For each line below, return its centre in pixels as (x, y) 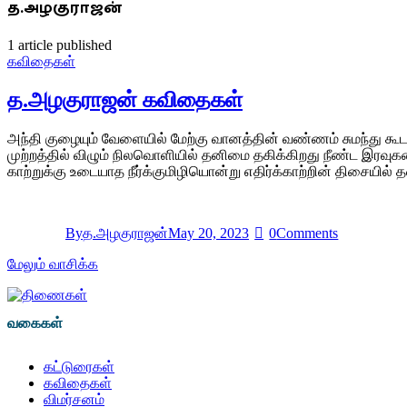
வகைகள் (35, 323)
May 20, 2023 (208, 233)
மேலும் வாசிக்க (53, 264)
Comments (308, 233)
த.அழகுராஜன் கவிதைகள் (125, 100)
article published (63, 45)
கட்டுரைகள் (79, 367)
